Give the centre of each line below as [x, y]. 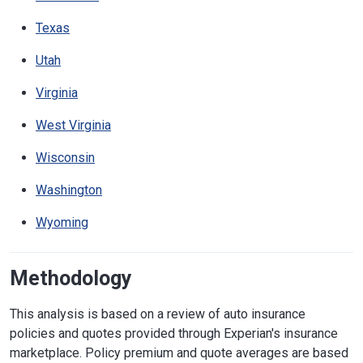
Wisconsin [65, 157]
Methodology [71, 278]
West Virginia [73, 125]
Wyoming [62, 222]
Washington [69, 190]
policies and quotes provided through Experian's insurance [174, 333]
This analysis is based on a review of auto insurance [158, 314]
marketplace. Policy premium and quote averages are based [179, 352]
